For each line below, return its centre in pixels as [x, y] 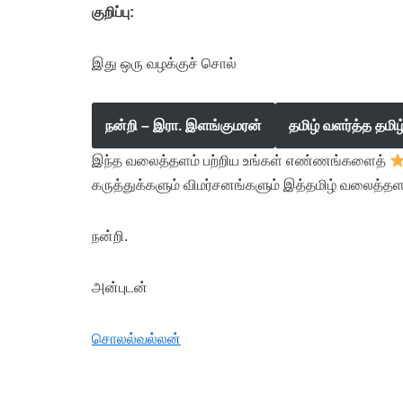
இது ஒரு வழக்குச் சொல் [164, 63]
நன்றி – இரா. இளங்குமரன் [184, 125]
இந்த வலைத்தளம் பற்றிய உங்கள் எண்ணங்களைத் [241, 161]
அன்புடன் [120, 287]
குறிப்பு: [113, 12]
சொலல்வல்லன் [136, 339]
